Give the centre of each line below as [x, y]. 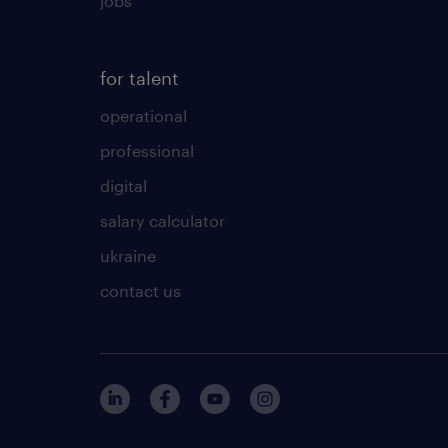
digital [123, 185]
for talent [139, 77]
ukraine [128, 255]
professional [147, 150]
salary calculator [162, 220]
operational [143, 115]
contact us [140, 290]
